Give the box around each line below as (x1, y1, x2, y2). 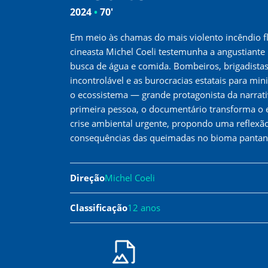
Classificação (70, 202, 127, 214)
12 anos (127, 202, 160, 214)
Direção (70, 172, 105, 184)
